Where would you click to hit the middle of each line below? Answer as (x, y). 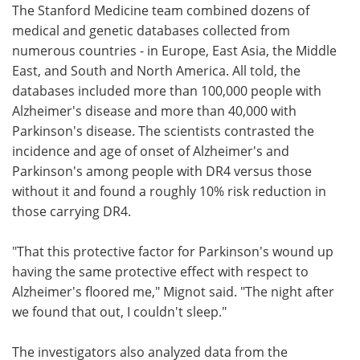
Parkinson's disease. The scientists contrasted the (163, 131)
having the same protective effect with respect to (160, 271)
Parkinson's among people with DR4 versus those (162, 171)
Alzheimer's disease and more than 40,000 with (154, 110)
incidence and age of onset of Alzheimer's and (151, 151)
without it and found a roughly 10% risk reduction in (169, 191)
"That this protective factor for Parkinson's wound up (173, 251)
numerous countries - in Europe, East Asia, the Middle (174, 50)
